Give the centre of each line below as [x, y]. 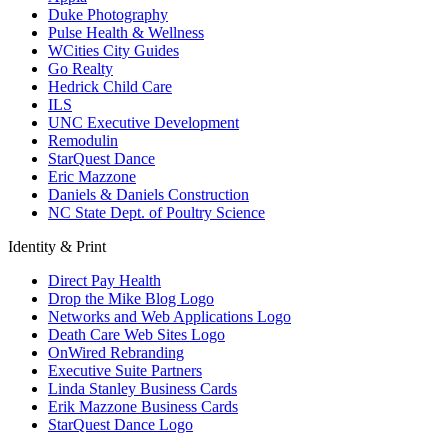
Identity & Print [59, 246]
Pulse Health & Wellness [126, 32]
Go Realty [80, 68]
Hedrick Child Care [110, 86]
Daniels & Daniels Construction [148, 194]
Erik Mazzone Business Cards [143, 406]
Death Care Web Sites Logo [136, 334]
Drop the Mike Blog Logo [131, 298]
